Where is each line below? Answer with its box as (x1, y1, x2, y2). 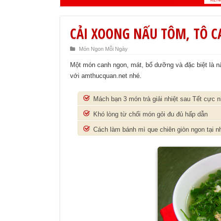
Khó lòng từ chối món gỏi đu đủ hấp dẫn (93, 110, 208, 118)
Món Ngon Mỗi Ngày (79, 46, 128, 52)
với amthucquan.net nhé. (70, 72, 142, 80)
